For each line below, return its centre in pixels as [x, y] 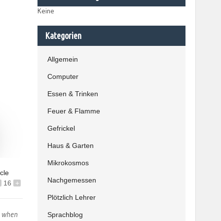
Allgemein [63, 59]
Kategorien [63, 36]
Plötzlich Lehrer [72, 197]
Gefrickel [61, 128]
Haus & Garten [71, 146]
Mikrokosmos [68, 163]
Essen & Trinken [73, 94]
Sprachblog [65, 215]
